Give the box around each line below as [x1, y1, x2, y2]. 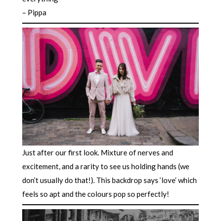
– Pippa [22, 7, 48, 17]
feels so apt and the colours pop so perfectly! [22, 189, 171, 198]
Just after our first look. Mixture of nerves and [22, 147, 173, 157]
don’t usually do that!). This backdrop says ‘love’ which [22, 175, 197, 184]
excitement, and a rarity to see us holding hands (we [22, 161, 189, 171]
